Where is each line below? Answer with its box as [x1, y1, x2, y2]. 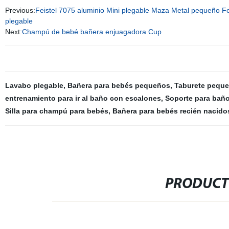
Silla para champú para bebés [5, 107, 108, 115]
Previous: [5, 6, 35, 14]
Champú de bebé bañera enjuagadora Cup [21, 28, 162, 36]
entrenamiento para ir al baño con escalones [5, 94, 161, 102]
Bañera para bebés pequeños [67, 81, 170, 89]
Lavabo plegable [5, 81, 63, 89]
